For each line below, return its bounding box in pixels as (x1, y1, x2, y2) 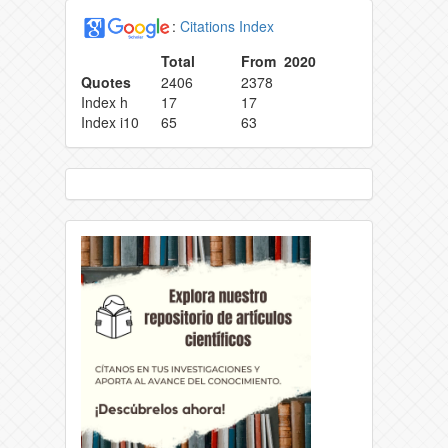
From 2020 (241, 51, 316, 72)
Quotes (81, 72, 131, 93)
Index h (81, 92, 128, 113)
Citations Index (180, 15, 274, 36)
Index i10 (81, 112, 139, 133)
